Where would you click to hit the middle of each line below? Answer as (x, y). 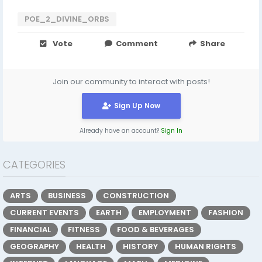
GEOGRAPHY (35, 246)
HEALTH (91, 246)
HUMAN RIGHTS (206, 246)
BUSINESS (67, 195)
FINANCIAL (30, 229)
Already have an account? (120, 130)
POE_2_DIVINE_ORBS (67, 19)
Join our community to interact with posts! (131, 81)
